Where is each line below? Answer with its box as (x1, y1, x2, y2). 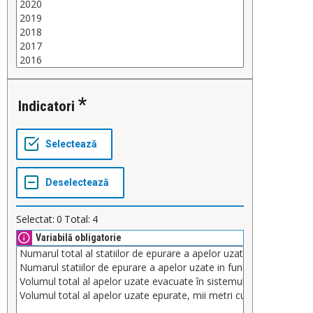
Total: (64, 212, 90, 226)
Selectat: (16, 212, 54, 226)
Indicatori (22, 98, 75, 115)
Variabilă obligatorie (36, 232, 122, 244)
